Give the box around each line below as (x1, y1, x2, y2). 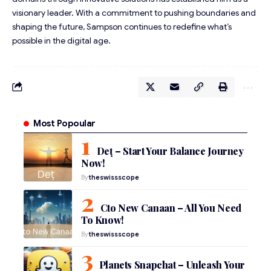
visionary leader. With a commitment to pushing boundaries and (12, 7, 256, 18)
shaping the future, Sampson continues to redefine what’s (12, 21, 232, 32)
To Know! (81, 213, 124, 226)
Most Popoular (33, 117, 96, 129)
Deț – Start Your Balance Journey (96, 144, 244, 157)
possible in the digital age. (12, 34, 111, 46)
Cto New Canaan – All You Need (100, 201, 241, 214)
